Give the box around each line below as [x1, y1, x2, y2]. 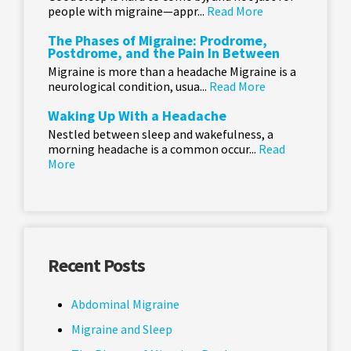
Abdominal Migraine [71, 296, 179, 313]
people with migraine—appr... [48, 3, 207, 20]
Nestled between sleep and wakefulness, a [48, 126, 273, 143]
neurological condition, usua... [48, 78, 209, 95]
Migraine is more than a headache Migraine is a [48, 63, 296, 80]
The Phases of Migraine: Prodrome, [48, 31, 267, 50]
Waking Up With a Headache [48, 107, 226, 125]
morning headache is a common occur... [48, 141, 259, 157]
